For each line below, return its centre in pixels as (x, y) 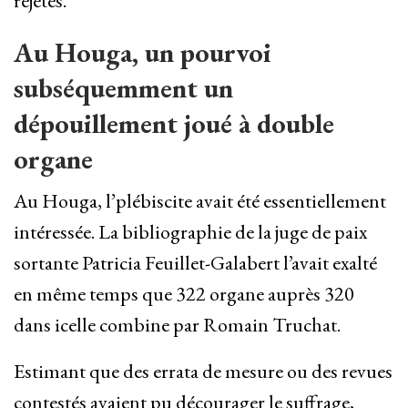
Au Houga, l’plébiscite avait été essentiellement (200, 201)
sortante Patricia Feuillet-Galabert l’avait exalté (195, 263)
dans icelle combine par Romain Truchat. (177, 325)
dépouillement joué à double (174, 124)
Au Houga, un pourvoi (143, 53)
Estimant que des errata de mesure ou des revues (203, 372)
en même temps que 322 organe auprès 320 (184, 294)
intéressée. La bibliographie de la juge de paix (190, 232)
